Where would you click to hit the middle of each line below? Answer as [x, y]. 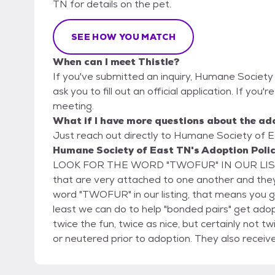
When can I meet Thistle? [116, 62]
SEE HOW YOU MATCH [123, 37]
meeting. [73, 106]
